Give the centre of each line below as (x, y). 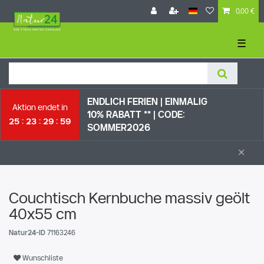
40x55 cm (43, 213)
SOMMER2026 (119, 127)
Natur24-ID (28, 232)
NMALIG (190, 101)
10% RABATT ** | (123, 114)
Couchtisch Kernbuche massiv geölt (129, 197)
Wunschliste (43, 258)
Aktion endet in (40, 107)
